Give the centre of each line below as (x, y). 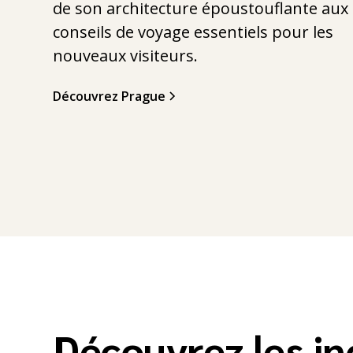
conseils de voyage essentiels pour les (193, 32)
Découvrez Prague (110, 96)
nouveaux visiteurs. (126, 55)
